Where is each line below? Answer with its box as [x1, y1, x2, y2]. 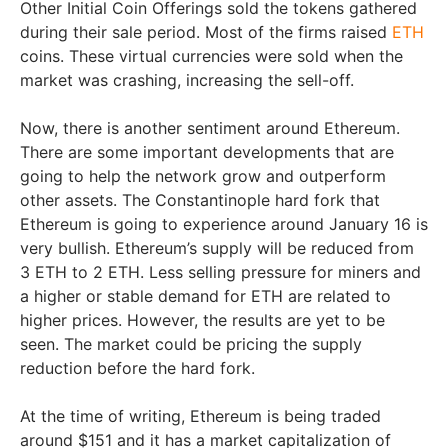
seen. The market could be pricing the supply [20, 333, 362, 354]
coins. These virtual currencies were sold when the [20, 45, 403, 66]
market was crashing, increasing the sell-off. [20, 69, 354, 90]
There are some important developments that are [20, 141, 394, 162]
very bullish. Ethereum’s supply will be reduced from [20, 237, 414, 258]
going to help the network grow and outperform [20, 165, 386, 186]
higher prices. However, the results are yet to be [20, 309, 385, 330]
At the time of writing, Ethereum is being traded [20, 405, 381, 426]
